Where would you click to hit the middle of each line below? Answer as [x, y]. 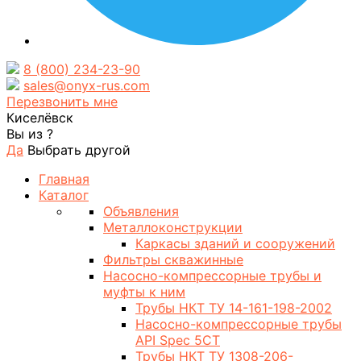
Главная [64, 179]
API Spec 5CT [178, 340]
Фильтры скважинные [173, 259]
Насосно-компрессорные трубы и [212, 276]
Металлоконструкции [173, 227]
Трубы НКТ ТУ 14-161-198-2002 [234, 308]
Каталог [64, 195]
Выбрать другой [79, 150]
